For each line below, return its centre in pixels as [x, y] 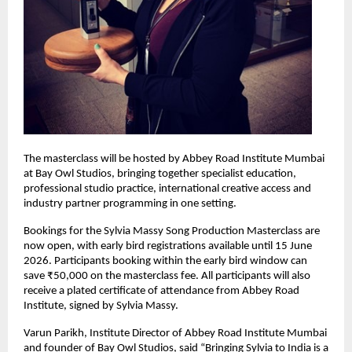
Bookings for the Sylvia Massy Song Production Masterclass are [172, 231]
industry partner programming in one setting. [131, 203]
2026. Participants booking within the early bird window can [165, 261]
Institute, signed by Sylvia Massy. [102, 306]
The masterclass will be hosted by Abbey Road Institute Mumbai [174, 159]
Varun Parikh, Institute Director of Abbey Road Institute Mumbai [175, 333]
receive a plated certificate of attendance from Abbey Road [161, 291]
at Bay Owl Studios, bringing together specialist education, [160, 174]
